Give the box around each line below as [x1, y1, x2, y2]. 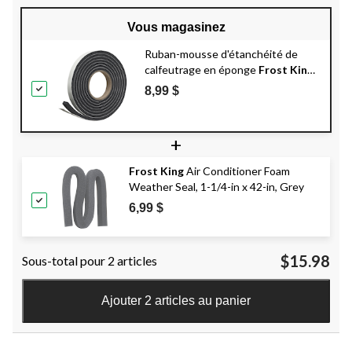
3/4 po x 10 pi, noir [145, 79, 233, 93]
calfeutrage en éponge [145, 63, 258, 77]
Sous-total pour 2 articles [22, 253, 157, 269]
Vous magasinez [126, 20, 225, 35]
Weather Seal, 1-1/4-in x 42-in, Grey [129, 180, 304, 194]
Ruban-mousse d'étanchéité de [145, 47, 298, 61]
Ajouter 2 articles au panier [101, 294, 251, 308]
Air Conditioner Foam [184, 164, 290, 178]
